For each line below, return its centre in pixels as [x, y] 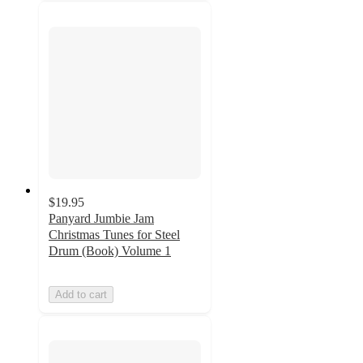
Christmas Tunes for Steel [114, 234]
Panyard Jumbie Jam [101, 218]
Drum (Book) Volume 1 [110, 250]
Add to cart [81, 294]
